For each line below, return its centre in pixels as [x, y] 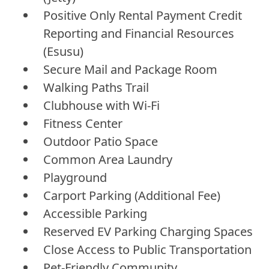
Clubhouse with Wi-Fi [101, 105]
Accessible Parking [95, 213]
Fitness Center [83, 123]
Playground [75, 177]
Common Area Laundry [108, 159]
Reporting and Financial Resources [139, 33]
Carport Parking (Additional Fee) [132, 195]
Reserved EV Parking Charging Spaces [148, 231]
